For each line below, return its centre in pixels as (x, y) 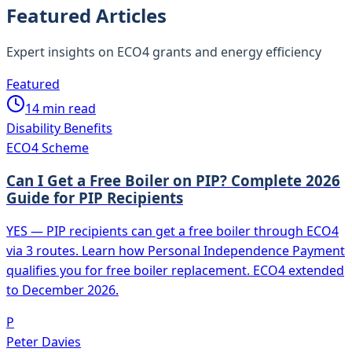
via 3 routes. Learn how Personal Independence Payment (176, 251)
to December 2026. (62, 290)
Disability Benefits (59, 128)
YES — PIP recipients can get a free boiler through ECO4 (172, 231)
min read (68, 108)
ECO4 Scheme (48, 147)
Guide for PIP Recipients (95, 198)
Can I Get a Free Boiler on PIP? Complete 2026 (173, 181)
